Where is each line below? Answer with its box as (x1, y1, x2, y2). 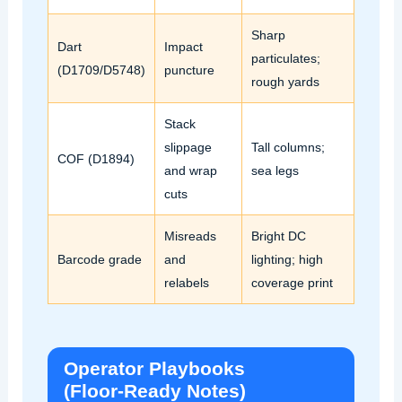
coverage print (250, 275, 333, 290)
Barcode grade (57, 251, 142, 267)
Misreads (163, 228, 216, 243)
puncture (163, 62, 214, 77)
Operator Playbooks (63, 357, 245, 380)
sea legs (250, 162, 299, 178)
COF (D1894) (57, 151, 135, 166)
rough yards (250, 74, 319, 89)
